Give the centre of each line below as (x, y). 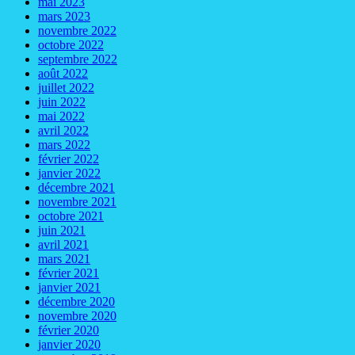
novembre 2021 (77, 202)
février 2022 (69, 159)
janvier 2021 (69, 288)
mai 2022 (61, 116)
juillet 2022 (66, 88)
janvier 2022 (69, 174)
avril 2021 (63, 245)
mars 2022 (64, 145)
